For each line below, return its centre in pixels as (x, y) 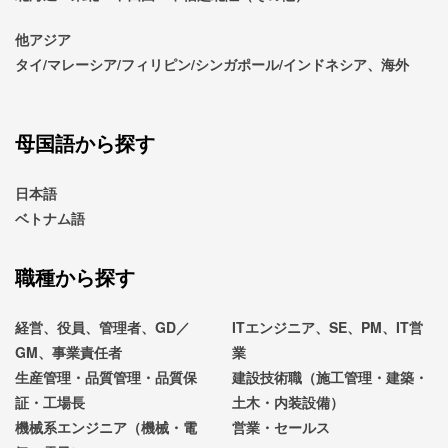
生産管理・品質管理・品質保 (106, 377)
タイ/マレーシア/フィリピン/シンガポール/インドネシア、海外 (212, 64)
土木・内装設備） (288, 402)
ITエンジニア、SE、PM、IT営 (328, 327)
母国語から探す (85, 143)
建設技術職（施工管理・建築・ (330, 377)
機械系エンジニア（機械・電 (106, 427)
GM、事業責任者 (68, 352)
